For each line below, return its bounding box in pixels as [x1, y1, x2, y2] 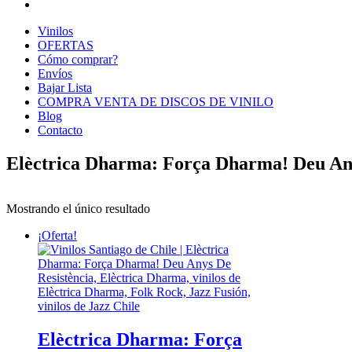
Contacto [38, 123, 82, 137]
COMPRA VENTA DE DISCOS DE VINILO [38, 94, 273, 108]
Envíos [38, 66, 72, 80]
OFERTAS [38, 38, 93, 52]
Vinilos [38, 24, 73, 38]
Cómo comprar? [38, 52, 118, 66]
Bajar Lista [38, 80, 92, 94]
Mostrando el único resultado [6, 202, 150, 216]
